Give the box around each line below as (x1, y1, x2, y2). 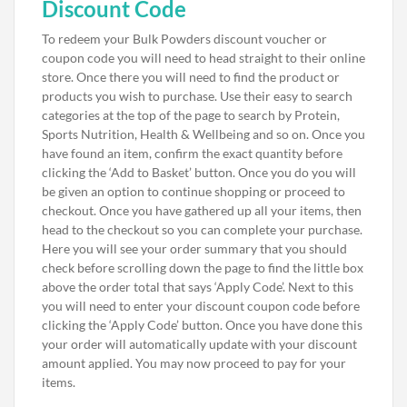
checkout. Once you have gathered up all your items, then (42, 203, 362, 218)
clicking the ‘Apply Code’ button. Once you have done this (42, 317, 362, 333)
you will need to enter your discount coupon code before (42, 298, 360, 313)
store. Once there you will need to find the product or (42, 69, 340, 84)
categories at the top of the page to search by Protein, (42, 107, 340, 123)
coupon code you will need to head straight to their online (42, 50, 365, 65)
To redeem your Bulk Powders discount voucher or (42, 31, 327, 46)
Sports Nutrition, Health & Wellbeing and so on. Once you (42, 126, 365, 142)
